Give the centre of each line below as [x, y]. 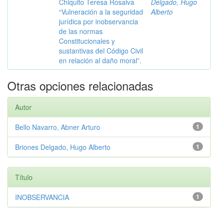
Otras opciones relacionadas [80, 85]
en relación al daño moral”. [100, 60]
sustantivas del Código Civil [101, 51]
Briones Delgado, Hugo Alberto [63, 147]
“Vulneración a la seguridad [101, 12]
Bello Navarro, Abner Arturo [58, 127]
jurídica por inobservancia [99, 21]
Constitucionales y [87, 41]
